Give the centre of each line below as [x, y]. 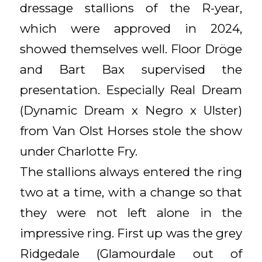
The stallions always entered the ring [131, 171]
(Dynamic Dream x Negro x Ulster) [131, 110]
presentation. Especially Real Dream [131, 89]
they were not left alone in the [131, 212]
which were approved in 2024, [131, 28]
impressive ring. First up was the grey [131, 233]
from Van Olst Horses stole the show [131, 130]
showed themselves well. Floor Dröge [131, 49]
